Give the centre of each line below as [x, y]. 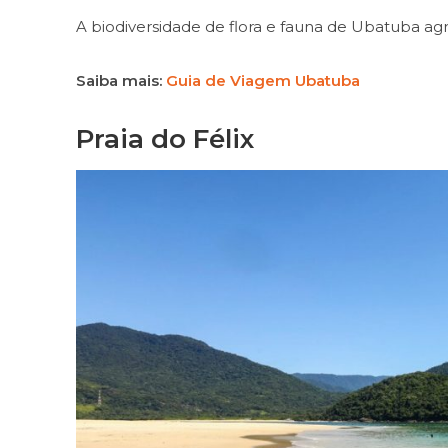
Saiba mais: [120, 80]
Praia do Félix [164, 138]
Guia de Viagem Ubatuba [262, 80]
